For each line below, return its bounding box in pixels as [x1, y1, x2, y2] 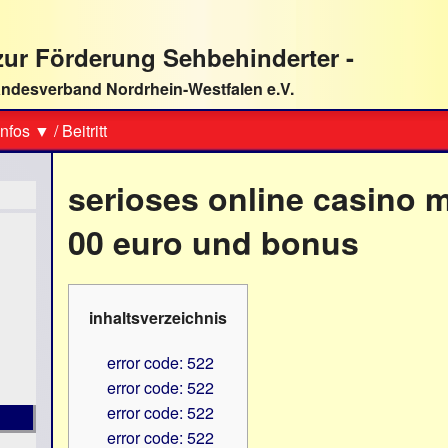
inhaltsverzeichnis [89, 306, 228, 330]
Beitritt [62, 119, 107, 143]
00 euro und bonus [68, 219, 360, 266]
